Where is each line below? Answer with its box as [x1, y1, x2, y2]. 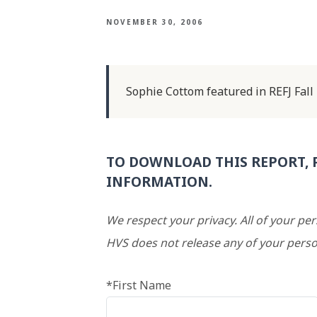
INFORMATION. [106, 172, 212, 191]
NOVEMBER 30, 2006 [106, 17, 203, 27]
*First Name [106, 277, 171, 293]
